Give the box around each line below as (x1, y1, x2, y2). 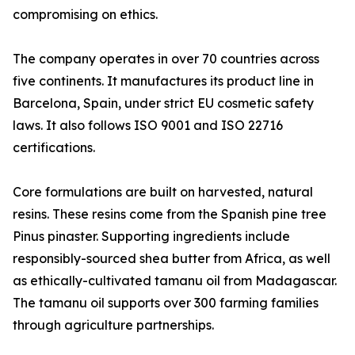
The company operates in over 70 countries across (13, 51, 319, 67)
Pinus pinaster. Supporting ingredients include (13, 228, 290, 245)
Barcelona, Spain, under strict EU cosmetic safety (13, 95, 314, 112)
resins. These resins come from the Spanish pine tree (13, 206, 326, 223)
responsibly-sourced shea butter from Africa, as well (13, 250, 330, 267)
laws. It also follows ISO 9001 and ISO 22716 (13, 117, 283, 134)
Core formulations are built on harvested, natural (13, 184, 313, 200)
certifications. (13, 139, 95, 156)
